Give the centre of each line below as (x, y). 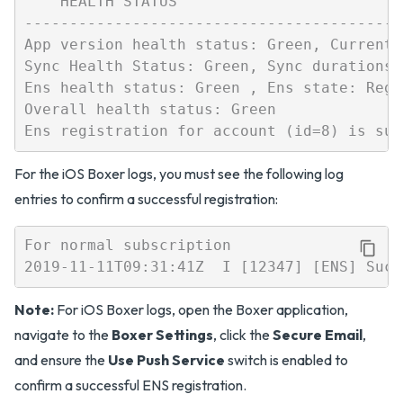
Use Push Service (166, 359)
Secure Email (318, 334)
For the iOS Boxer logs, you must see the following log (179, 173)
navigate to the (63, 334)
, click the (243, 334)
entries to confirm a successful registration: (146, 198)
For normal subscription (127, 246)
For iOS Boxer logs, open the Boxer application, (201, 309)
